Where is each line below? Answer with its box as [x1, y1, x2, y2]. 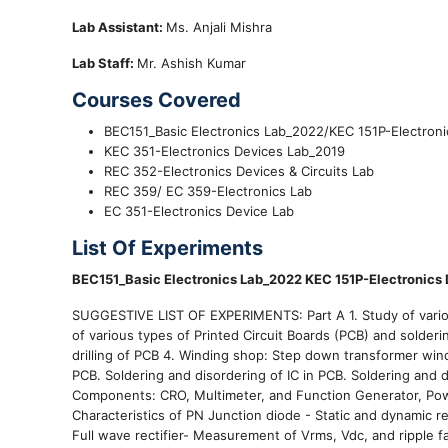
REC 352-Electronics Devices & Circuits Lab [104, 162, 374, 179]
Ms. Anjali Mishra [166, 18, 272, 35]
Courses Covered [72, 87, 241, 112]
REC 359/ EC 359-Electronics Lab [104, 182, 312, 199]
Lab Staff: [72, 54, 137, 71]
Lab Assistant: [72, 18, 166, 35]
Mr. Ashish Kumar [137, 54, 246, 71]
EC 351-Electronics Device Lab [104, 202, 294, 219]
